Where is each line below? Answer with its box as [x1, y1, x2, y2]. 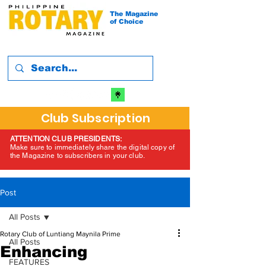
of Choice [110, 18, 143, 25]
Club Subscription [40, 110, 151, 126]
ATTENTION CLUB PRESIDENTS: [10, 135, 124, 143]
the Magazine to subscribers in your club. [10, 151, 145, 160]
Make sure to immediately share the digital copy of [10, 143, 175, 151]
